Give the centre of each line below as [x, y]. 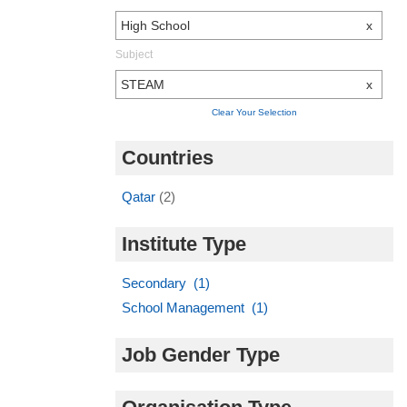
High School [155, 25]
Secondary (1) [166, 283]
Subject [134, 54]
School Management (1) [195, 307]
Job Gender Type [201, 354]
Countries [168, 157]
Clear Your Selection [254, 112]
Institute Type [184, 243]
